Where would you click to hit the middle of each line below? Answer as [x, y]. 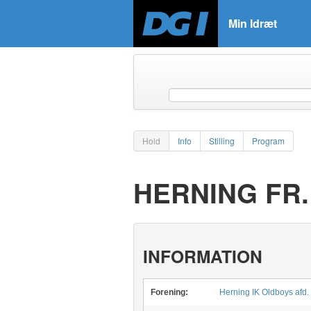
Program [268, 141]
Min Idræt [253, 23]
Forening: [169, 292]
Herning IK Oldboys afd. [264, 292]
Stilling [222, 141]
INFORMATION [202, 256]
